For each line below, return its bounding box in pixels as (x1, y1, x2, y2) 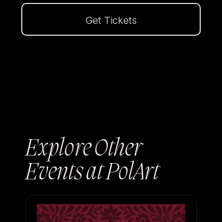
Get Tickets (85, 14, 137, 26)
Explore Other (25, 136, 142, 163)
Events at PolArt (25, 160, 159, 187)
